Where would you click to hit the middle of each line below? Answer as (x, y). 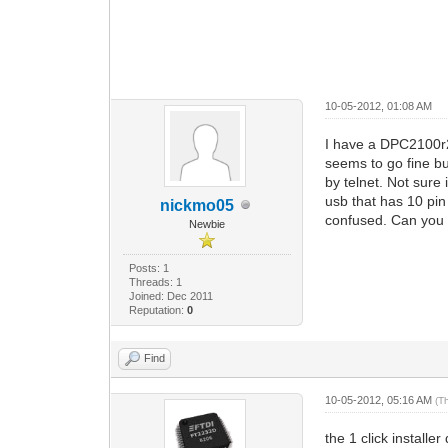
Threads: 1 (155, 281)
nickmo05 (196, 205)
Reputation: (157, 309)
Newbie (206, 223)
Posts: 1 (148, 267)
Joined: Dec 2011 (170, 295)
